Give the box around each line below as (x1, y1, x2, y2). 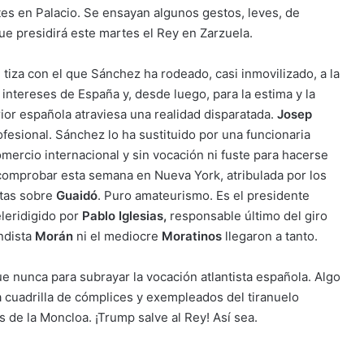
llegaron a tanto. (222, 228, 318, 244)
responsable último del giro (170, 208, 327, 223)
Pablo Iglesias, (82, 208, 170, 223)
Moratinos (162, 228, 222, 244)
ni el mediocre (73, 228, 162, 244)
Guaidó (56, 188, 97, 203)
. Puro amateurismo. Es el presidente (97, 188, 310, 203)
